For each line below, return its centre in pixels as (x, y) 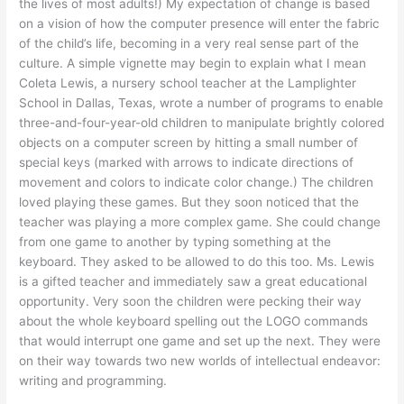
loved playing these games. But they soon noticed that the (189, 202)
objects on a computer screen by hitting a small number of (189, 143)
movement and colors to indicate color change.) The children (197, 183)
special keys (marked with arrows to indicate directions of (187, 163)
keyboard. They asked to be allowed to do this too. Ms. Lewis (197, 262)
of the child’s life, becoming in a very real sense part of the (189, 44)
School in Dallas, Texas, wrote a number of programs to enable (202, 103)
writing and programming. (93, 381)
